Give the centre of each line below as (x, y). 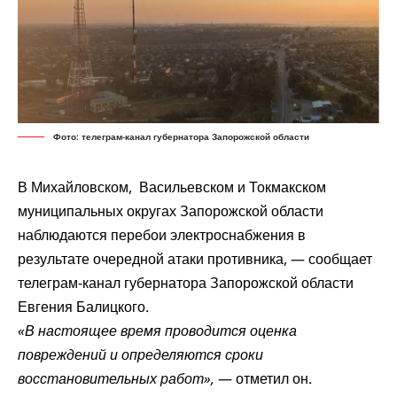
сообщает (340, 259)
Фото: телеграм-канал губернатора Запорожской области (181, 137)
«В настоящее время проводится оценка (157, 331)
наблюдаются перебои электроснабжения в (162, 235)
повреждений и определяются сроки (140, 355)
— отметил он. (263, 379)
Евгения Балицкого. (83, 307)
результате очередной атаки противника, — (163, 259)
